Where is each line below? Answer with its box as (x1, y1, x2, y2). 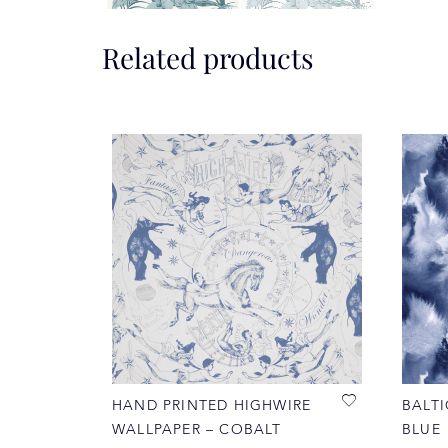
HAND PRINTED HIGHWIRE (112, 399, 312, 414)
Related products (102, 39, 314, 77)
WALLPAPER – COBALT (112, 423, 282, 438)
